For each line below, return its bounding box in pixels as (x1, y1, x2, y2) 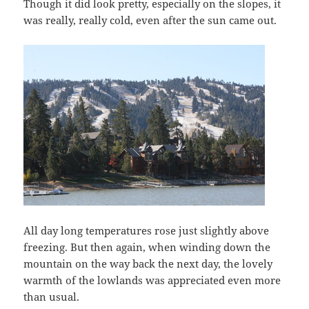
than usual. (23, 290, 80, 304)
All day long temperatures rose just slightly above (23, 223, 270, 238)
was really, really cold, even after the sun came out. (23, 13, 277, 28)
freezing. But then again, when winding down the (23, 240, 271, 255)
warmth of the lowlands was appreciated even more (23, 273, 281, 288)
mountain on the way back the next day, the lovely (23, 257, 273, 271)
